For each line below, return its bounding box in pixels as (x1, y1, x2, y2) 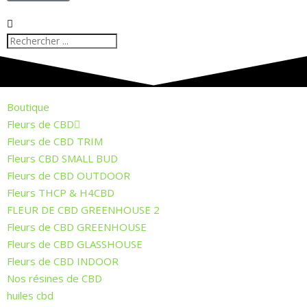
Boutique (7, 99, 49, 114)
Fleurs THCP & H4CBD (7, 185, 114, 199)
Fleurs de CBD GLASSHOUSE (7, 236, 143, 251)
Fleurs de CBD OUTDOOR (7, 168, 130, 182)
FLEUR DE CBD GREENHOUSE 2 (7, 202, 160, 217)
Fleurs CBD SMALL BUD (7, 151, 118, 165)
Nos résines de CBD (7, 271, 102, 285)
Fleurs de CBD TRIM (7, 134, 103, 148)
